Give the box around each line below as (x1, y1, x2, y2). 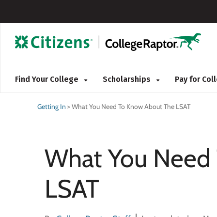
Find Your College (15, 75, 80, 84)
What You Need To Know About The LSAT (72, 102, 190, 111)
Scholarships (103, 75, 153, 84)
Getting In (37, 102, 66, 111)
